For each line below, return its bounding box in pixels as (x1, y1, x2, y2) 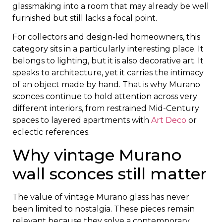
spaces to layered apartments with (12, 115, 151, 125)
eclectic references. (12, 127, 90, 137)
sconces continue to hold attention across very (12, 92, 197, 102)
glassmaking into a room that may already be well (12, 1, 209, 11)
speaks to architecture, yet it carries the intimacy (12, 68, 204, 78)
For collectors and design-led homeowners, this (12, 32, 200, 42)
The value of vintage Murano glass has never (12, 192, 189, 202)
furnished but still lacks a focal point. (12, 13, 157, 23)
